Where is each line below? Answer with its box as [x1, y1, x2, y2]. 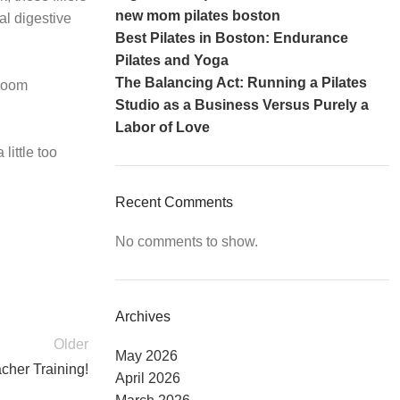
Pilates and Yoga [114, 53, 229, 68]
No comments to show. [114, 234, 258, 249]
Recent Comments [114, 195, 233, 210]
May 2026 [114, 348, 178, 363]
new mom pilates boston [114, 8, 280, 23]
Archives [114, 309, 171, 324]
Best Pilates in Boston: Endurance [114, 30, 348, 46]
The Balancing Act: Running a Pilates [114, 75, 367, 90]
